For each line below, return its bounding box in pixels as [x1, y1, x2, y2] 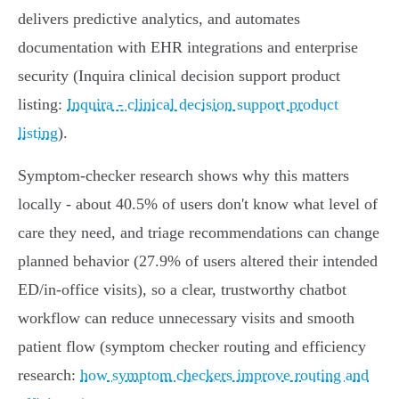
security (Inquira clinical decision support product [18, 67, 340, 85]
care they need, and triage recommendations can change [18, 224, 379, 242]
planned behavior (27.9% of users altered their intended [18, 252, 378, 271]
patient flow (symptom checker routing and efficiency [18, 338, 366, 356]
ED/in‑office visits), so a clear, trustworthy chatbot [18, 281, 346, 299]
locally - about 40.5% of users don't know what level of [18, 195, 378, 214]
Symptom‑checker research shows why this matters [18, 167, 349, 185]
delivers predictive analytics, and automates [18, 10, 300, 28]
